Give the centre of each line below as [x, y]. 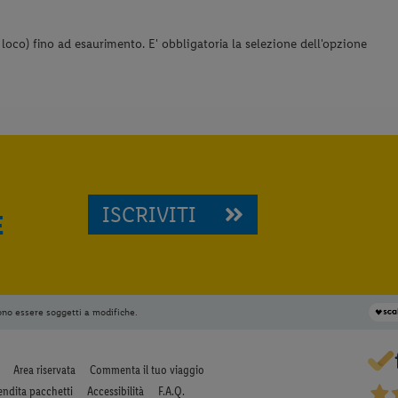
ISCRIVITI [149, 215]
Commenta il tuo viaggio [147, 370]
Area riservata [44, 370]
